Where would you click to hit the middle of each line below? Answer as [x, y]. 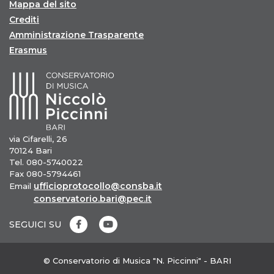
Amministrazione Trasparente [76, 35]
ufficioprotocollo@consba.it [98, 186]
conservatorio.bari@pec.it [93, 199]
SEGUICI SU [35, 224]
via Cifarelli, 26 [38, 139]
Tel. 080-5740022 [46, 162]
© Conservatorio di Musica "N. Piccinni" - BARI [137, 261]
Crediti [24, 20]
